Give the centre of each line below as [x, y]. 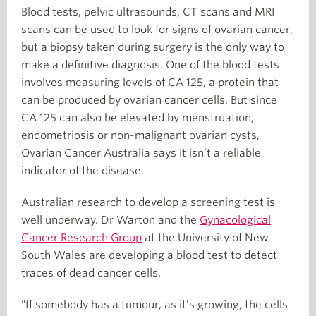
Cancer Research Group [81, 237]
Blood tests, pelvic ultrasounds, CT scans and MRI [148, 12]
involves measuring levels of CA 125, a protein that [150, 82]
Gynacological [235, 220]
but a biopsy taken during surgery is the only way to [153, 47]
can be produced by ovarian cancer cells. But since [149, 100]
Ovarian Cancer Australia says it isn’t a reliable [141, 153]
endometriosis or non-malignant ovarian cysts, [140, 135]
